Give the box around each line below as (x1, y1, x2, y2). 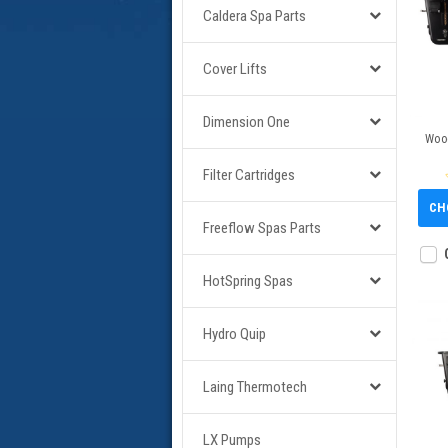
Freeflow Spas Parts (203, 219, 321, 237)
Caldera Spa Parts (203, 7, 306, 25)
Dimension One (203, 113, 290, 131)
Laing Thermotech (203, 378, 307, 396)
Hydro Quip (203, 325, 266, 343)
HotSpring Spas (203, 272, 293, 290)
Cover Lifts (203, 60, 267, 78)
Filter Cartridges (203, 166, 295, 184)
